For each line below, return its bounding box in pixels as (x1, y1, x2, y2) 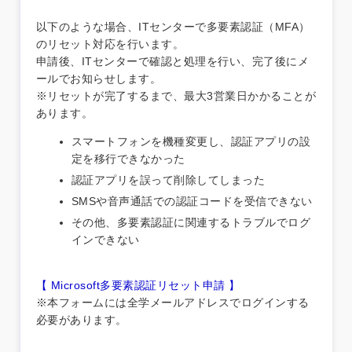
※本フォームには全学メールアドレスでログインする (36, 295, 310, 309)
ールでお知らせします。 (36, 71, 162, 85)
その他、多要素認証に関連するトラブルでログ (71, 215, 311, 229)
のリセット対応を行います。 (36, 37, 185, 50)
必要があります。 (36, 313, 127, 326)
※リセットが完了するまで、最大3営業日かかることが (36, 89, 316, 102)
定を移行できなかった (71, 152, 185, 165)
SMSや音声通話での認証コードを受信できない (71, 194, 313, 207)
